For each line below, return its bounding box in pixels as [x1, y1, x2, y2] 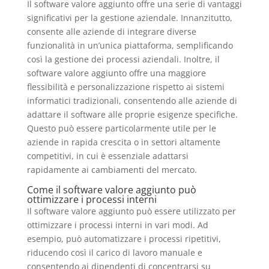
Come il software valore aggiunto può [26, 183, 196, 197]
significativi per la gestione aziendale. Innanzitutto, [26, 12, 232, 24]
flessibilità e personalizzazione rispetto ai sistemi [26, 81, 225, 93]
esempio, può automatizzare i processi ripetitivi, [26, 233, 221, 245]
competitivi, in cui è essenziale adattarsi [26, 150, 189, 162]
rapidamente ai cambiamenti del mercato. [26, 164, 197, 176]
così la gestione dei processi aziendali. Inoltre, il [26, 53, 220, 65]
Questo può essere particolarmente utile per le [26, 122, 216, 134]
